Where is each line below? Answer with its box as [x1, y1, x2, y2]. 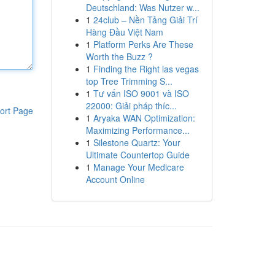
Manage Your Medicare [93, 161, 184, 173]
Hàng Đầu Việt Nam [85, 26, 163, 38]
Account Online [85, 173, 145, 185]
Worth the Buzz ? [85, 50, 153, 63]
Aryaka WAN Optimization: [93, 112, 195, 124]
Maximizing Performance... [85, 124, 190, 136]
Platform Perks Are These [93, 38, 193, 50]
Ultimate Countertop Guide [85, 149, 190, 161]
